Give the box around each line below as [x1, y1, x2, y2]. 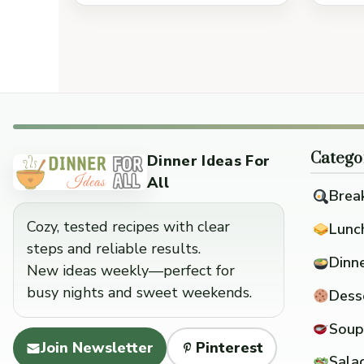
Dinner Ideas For [146, 151, 271, 171]
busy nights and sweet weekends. [27, 282, 252, 302]
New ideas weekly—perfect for [27, 260, 235, 280]
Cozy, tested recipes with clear [27, 216, 230, 236]
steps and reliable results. [27, 238, 201, 258]
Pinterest [195, 338, 263, 358]
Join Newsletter [41, 338, 154, 358]
